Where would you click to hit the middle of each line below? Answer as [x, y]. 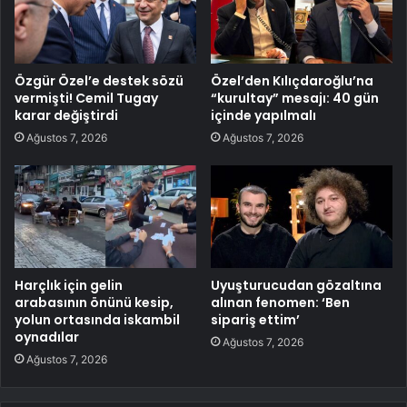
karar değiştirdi [66, 116]
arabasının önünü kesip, [94, 303]
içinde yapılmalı [263, 116]
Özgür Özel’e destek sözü [99, 81]
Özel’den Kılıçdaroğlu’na [292, 81]
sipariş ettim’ [255, 320]
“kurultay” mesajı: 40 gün [295, 99]
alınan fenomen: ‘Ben [280, 303]
